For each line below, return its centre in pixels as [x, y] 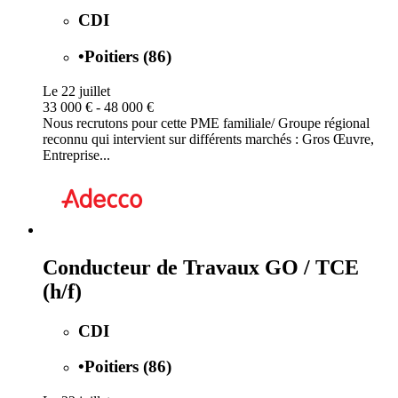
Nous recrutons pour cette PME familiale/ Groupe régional [206, 123]
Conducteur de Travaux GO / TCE [201, 267]
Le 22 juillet [76, 91]
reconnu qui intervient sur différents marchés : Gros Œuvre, [208, 139]
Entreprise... [76, 155]
